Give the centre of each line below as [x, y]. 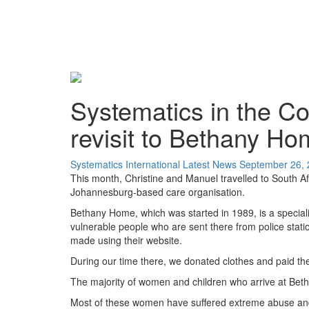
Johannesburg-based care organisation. [158, 191]
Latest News [210, 164]
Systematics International [125, 164]
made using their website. [126, 240]
